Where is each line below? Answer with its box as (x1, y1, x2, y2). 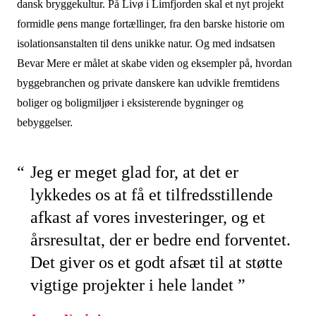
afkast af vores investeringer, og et (30, 208, 265, 226)
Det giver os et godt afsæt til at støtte (30, 253, 283, 272)
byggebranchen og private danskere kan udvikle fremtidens (16, 77, 279, 89)
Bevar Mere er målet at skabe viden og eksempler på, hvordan (16, 57, 292, 69)
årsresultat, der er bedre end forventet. (30, 231, 291, 249)
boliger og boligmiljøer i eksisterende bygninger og (16, 97, 243, 109)
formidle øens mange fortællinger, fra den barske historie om (16, 18, 284, 30)
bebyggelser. (16, 116, 73, 128)
